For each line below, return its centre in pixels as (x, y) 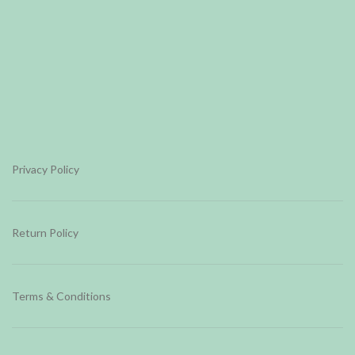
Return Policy (45, 232)
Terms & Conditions (61, 296)
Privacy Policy (46, 169)
